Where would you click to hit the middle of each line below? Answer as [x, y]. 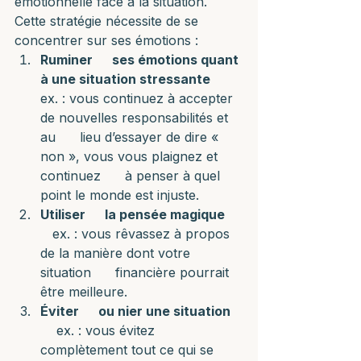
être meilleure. [84, 292]
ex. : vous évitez [100, 330]
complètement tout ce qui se [129, 350]
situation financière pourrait [137, 272]
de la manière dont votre [117, 253]
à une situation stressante [125, 79]
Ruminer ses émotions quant [141, 60]
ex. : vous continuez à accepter [139, 98]
